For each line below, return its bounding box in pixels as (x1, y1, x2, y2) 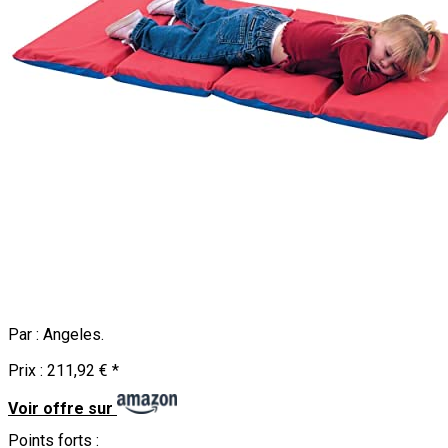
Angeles (43, 324, 101, 344)
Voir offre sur (8, 398, 113, 418)
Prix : (8, 361, 47, 381)
